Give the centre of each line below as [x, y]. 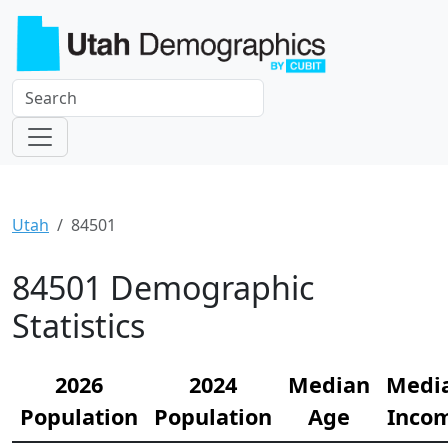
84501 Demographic [163, 287]
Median [329, 384]
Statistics [78, 325]
